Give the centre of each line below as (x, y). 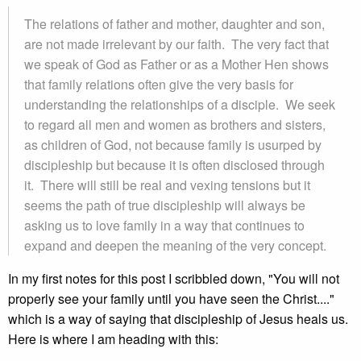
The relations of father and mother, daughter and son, (174, 24)
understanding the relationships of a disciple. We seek (180, 104)
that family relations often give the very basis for (159, 84)
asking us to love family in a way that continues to (164, 225)
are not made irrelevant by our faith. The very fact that (176, 44)
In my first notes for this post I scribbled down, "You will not (174, 278)
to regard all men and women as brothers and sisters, (175, 124)
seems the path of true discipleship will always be (165, 205)
